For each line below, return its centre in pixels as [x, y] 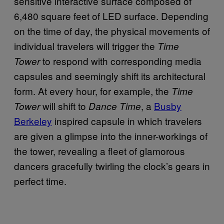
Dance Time [115, 106]
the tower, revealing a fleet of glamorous [99, 151]
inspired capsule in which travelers [127, 121]
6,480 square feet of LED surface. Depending [111, 16]
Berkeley [33, 121]
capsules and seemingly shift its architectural [110, 76]
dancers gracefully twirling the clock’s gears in [112, 166]
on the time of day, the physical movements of [112, 31]
